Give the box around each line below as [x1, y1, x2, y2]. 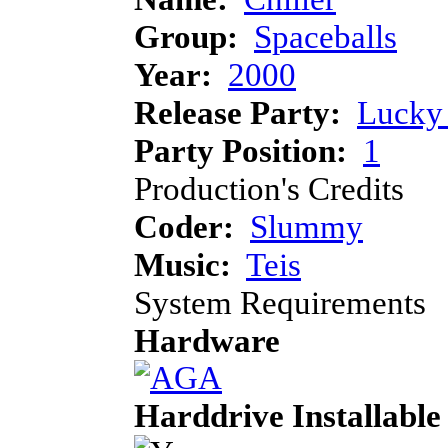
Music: [134, 245, 231, 283]
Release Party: [134, 93, 341, 131]
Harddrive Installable [134, 396, 441, 434]
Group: [134, 17, 238, 55]
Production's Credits [134, 169, 404, 207]
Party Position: [134, 131, 347, 169]
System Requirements [134, 283, 426, 321]
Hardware [134, 321, 280, 359]
